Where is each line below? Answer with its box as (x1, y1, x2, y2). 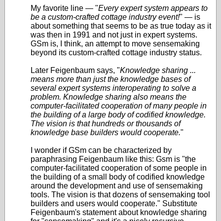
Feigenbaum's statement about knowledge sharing (31, 208, 207, 217)
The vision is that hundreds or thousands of (31, 119, 181, 128)
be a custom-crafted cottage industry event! (31, 13, 180, 21)
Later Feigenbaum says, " (31, 66, 120, 74)
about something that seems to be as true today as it (31, 22, 211, 30)
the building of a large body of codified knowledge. (31, 110, 206, 119)
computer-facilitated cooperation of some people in (31, 164, 207, 172)
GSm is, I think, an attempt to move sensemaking (31, 39, 200, 48)
